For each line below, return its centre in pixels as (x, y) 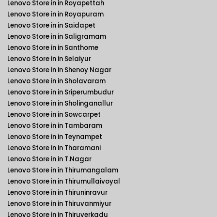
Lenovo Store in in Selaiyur (49, 59)
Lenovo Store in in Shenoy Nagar (59, 70)
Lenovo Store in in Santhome (53, 48)
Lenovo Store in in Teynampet (55, 137)
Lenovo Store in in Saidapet (51, 25)
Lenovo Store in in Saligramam (57, 37)
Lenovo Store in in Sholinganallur (60, 103)
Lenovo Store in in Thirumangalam (63, 170)
